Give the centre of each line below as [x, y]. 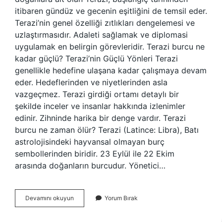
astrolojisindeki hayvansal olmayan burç [90, 142]
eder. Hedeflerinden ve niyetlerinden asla [91, 82]
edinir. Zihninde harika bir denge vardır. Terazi [100, 118]
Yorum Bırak [121, 198]
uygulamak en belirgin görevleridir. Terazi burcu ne [110, 47]
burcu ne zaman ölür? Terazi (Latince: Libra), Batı [107, 130]
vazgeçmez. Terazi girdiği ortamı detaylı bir [97, 94]
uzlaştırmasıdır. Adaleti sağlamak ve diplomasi [101, 35]
